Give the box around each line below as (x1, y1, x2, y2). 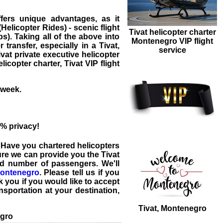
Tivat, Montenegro (138, 204, 207, 213)
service (158, 46, 186, 55)
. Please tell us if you (39, 168, 120, 177)
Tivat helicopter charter (128, 28, 216, 37)
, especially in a (35, 41, 99, 50)
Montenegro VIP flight (131, 37, 213, 46)
